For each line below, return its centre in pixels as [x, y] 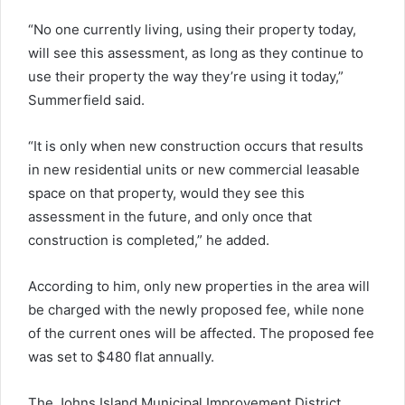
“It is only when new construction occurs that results [196, 146]
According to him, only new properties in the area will [199, 286]
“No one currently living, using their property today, [192, 29]
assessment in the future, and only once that [170, 216]
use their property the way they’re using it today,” [186, 76]
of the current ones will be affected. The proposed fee [201, 333]
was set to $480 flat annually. [121, 356]
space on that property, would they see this [166, 193]
